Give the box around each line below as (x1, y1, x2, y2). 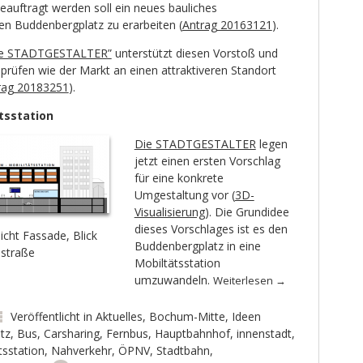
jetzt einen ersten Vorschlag (134, 153, 280, 169)
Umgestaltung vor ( (134, 187, 235, 203)
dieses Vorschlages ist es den (134, 221, 288, 237)
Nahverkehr (50, 343, 112, 359)
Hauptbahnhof (154, 326, 230, 342)
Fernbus (105, 326, 148, 342)
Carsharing (43, 326, 100, 342)
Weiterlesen (212, 273, 275, 288)
